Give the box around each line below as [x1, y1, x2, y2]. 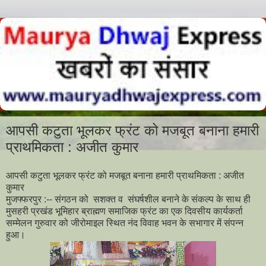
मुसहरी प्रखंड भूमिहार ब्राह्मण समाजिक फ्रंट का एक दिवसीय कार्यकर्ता [6, 206, 243, 217]
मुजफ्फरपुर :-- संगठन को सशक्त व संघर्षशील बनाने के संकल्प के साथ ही [6, 194, 251, 205]
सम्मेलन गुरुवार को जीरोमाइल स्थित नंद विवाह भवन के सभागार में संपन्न [6, 218, 243, 229]
